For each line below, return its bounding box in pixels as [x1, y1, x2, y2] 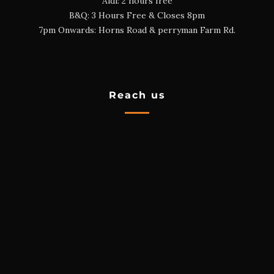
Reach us [108, 89, 166, 101]
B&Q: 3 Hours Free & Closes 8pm [69, 9, 205, 21]
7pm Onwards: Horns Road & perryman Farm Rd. [39, 24, 235, 35]
